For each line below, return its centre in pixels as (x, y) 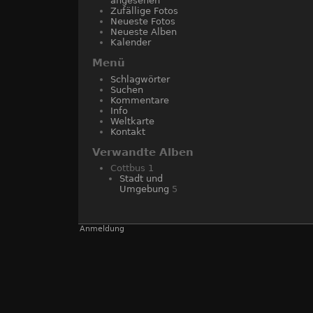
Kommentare (140, 100)
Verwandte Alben (143, 152)
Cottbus (129, 168)
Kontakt (128, 131)
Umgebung (144, 189)
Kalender (131, 42)
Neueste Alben (144, 32)
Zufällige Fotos (144, 11)
